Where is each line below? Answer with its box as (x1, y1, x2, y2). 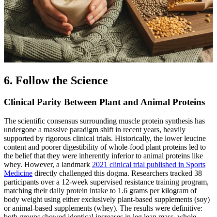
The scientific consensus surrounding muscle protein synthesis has (4, 116, 205, 125)
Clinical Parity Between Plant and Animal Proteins (4, 97, 205, 108)
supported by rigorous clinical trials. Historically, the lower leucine (4, 134, 206, 142)
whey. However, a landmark (4, 160, 92, 169)
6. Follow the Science (4, 74, 108, 87)
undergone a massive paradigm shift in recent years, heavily (4, 125, 186, 134)
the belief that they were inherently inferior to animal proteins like (4, 151, 203, 160)
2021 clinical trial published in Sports (92, 160, 205, 169)
